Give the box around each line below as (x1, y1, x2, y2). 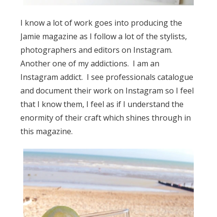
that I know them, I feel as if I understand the (20, 98, 184, 109)
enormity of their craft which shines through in (20, 112, 191, 123)
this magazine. (20, 125, 73, 137)
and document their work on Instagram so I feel (20, 85, 194, 96)
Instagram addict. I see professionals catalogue (20, 71, 194, 82)
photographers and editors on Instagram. (20, 44, 175, 55)
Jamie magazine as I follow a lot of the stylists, (20, 31, 187, 42)
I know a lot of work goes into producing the (20, 17, 183, 28)
